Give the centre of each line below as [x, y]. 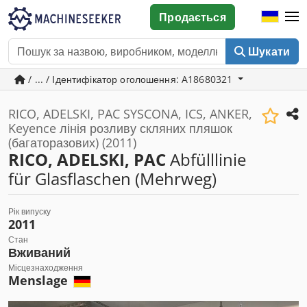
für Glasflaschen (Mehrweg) [112, 179]
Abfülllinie [206, 159]
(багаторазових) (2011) [72, 143]
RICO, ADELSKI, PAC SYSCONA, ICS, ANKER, [130, 114]
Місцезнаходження [46, 268]
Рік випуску [29, 211]
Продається [193, 17]
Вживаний [39, 252]
